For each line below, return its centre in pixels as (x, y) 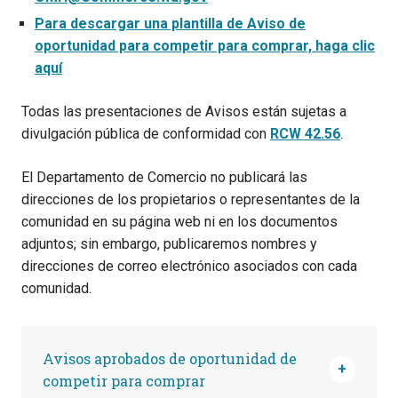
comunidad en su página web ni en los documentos (179, 221)
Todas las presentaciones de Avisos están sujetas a (184, 111)
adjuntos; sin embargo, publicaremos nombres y (169, 243)
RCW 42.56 (305, 133)
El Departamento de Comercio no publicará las (164, 177)
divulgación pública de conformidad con (146, 133)
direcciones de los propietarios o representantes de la (191, 199)
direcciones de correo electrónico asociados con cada (189, 266)
